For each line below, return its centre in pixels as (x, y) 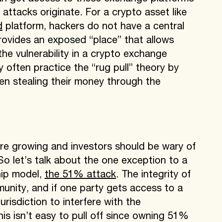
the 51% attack (80, 175)
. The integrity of (153, 175)
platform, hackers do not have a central (93, 27)
